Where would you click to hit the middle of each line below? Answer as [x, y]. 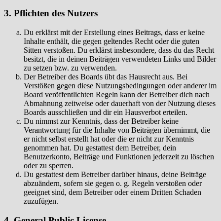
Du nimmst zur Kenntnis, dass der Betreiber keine [101, 121]
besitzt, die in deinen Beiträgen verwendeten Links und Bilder [120, 59]
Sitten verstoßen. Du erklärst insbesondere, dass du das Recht [119, 50]
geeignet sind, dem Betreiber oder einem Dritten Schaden [112, 192]
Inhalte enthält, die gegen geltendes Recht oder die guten [111, 41]
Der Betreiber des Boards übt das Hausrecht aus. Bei [106, 77]
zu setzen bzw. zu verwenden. [70, 68]
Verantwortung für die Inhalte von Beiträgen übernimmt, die [117, 130]
